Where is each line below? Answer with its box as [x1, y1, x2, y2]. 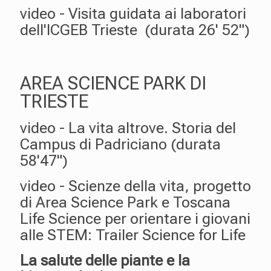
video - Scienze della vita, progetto [20, 177, 251, 195]
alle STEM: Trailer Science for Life [20, 226, 246, 244]
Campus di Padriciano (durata [20, 135, 221, 153]
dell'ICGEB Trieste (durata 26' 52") [20, 21, 250, 39]
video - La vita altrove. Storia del [20, 119, 236, 137]
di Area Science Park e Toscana [20, 194, 230, 211]
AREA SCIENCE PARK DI [20, 73, 206, 94]
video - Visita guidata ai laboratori [20, 5, 246, 22]
